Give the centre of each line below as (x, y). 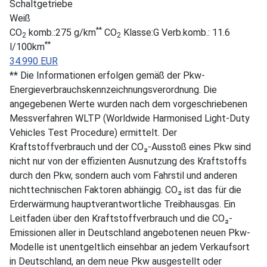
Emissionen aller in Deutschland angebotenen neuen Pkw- (130, 232)
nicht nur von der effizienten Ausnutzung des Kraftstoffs (128, 161)
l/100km (27, 46)
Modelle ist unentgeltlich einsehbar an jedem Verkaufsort (130, 247)
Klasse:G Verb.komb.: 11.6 (176, 32)
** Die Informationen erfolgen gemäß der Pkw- (107, 75)
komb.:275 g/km (61, 32)
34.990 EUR (34, 61)
